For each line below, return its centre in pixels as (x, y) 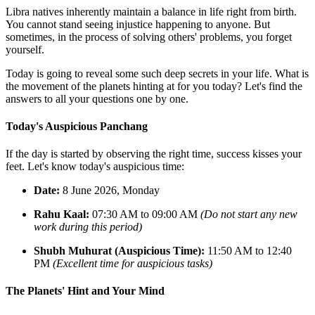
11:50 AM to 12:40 (248, 251)
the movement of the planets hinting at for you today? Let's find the (154, 86)
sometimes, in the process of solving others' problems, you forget (149, 37)
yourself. (25, 49)
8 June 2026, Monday (110, 191)
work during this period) (88, 227)
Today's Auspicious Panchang (77, 126)
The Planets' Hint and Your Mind (85, 291)
